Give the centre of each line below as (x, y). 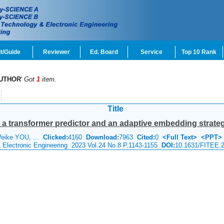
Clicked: (55, 137)
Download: (102, 137)
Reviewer (56, 52)
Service (151, 52)
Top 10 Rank (199, 52)
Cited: (144, 137)
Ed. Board (104, 52)
